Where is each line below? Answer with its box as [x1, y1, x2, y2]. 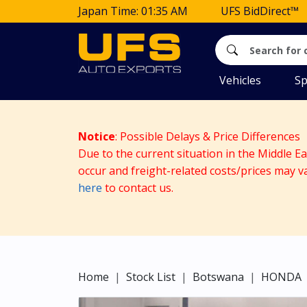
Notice [78, 129, 115, 144]
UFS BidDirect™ [221, 3, 299, 19]
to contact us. [102, 180, 173, 195]
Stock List [126, 269, 175, 284]
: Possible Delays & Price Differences [115, 129, 303, 144]
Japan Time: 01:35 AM [78, 3, 188, 19]
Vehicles [219, 73, 261, 88]
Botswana [193, 269, 244, 284]
